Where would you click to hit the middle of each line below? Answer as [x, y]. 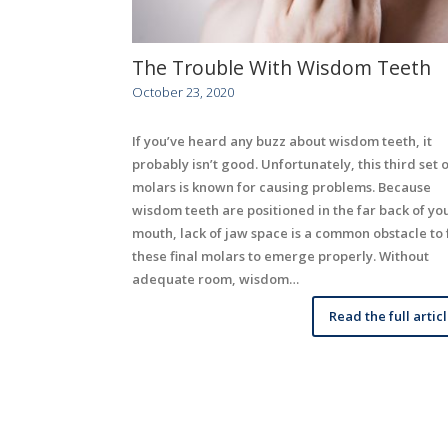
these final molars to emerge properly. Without [280, 255]
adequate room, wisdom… [215, 278]
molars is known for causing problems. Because [281, 186]
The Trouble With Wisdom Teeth [281, 68]
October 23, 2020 [183, 92]
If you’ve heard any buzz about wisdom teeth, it [282, 140]
